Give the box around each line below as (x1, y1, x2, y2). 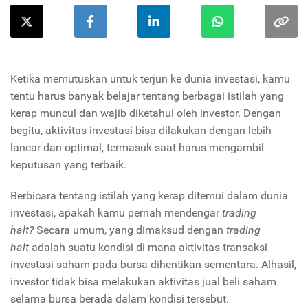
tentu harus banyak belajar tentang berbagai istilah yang (10, 89, 284, 103)
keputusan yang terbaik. (10, 158, 129, 172)
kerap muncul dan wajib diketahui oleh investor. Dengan (10, 107, 281, 120)
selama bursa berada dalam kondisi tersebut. (10, 292, 229, 306)
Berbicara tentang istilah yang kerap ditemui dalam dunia (10, 189, 288, 203)
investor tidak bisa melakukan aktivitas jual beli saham (10, 275, 276, 289)
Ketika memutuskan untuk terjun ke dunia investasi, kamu (10, 72, 290, 86)
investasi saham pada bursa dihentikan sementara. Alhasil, (10, 258, 296, 272)
